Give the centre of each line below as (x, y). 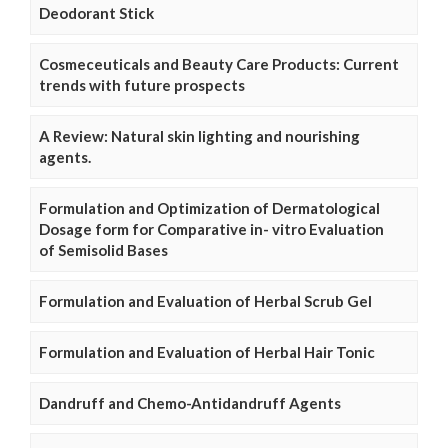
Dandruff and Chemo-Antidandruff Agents (190, 403)
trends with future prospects (142, 85)
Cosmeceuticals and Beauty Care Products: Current (219, 64)
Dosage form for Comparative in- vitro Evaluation (211, 229)
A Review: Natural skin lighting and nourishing (199, 136)
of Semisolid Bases (103, 250)
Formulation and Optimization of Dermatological (209, 208)
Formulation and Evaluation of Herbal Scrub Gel (205, 301)
